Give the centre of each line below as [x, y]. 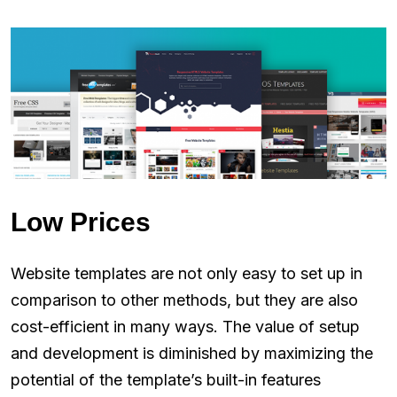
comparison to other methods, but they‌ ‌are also [184, 300]
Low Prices [81, 222]
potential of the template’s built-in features [166, 380]
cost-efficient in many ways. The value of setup [185, 327]
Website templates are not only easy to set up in [187, 274]
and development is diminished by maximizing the [192, 354]
